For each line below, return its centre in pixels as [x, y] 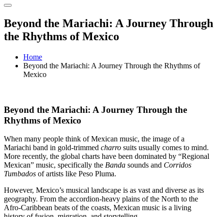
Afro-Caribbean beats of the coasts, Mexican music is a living [98, 208]
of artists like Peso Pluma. [76, 174]
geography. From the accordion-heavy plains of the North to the [101, 199]
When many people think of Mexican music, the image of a [94, 139]
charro [111, 148]
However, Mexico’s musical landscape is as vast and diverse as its [104, 190]
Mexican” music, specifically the [54, 165]
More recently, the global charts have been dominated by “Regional [107, 156]
